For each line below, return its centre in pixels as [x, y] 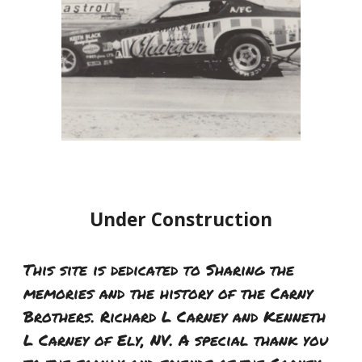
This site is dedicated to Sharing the [159, 269]
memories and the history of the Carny [168, 293]
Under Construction [181, 219]
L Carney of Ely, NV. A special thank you [176, 340]
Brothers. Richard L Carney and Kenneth [175, 316]
